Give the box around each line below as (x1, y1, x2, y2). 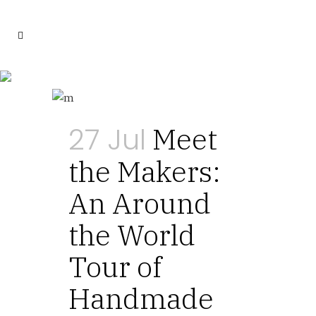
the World (68, 217, 195, 253)
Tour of (68, 248, 162, 285)
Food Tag (129, 70, 187, 89)
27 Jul (68, 120, 146, 159)
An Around (68, 185, 211, 221)
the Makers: (68, 153, 221, 190)
